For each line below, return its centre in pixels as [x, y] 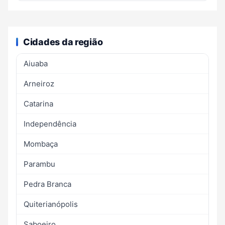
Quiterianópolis [51, 204]
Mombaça [41, 144]
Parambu [39, 164]
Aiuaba [36, 63]
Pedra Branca [47, 184]
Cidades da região [63, 42]
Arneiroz [39, 83]
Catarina [38, 103]
